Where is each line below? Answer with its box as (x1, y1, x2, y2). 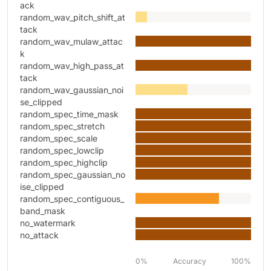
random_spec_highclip (20, 157, 108, 168)
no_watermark (20, 218, 76, 228)
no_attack (20, 230, 59, 240)
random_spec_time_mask (20, 109, 119, 119)
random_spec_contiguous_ (20, 194, 124, 204)
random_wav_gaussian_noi (20, 85, 123, 95)
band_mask (20, 206, 65, 216)
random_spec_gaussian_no (20, 169, 125, 180)
